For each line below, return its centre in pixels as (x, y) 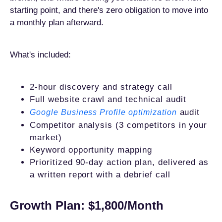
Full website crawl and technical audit (108, 99)
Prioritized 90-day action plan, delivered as (119, 162)
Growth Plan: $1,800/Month (87, 205)
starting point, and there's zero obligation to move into (109, 10)
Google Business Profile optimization (103, 112)
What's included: (40, 55)
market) (46, 138)
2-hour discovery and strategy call (101, 87)
